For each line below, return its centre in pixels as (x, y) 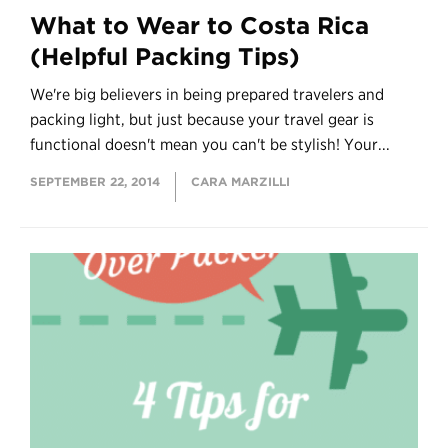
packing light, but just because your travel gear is (202, 120)
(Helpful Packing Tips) (165, 57)
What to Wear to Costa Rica (199, 26)
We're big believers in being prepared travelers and (207, 95)
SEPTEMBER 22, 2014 (95, 182)
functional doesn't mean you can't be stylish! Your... (210, 145)
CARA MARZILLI (240, 182)
